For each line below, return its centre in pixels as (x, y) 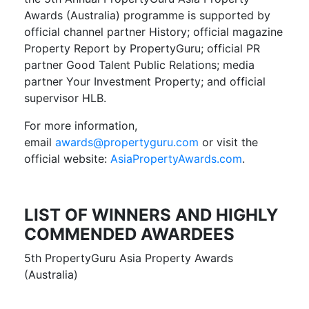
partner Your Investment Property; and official (145, 82)
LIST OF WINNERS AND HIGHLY (151, 215)
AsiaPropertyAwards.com (176, 159)
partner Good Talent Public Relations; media (139, 65)
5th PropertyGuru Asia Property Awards (129, 258)
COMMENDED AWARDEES (129, 235)
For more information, (81, 126)
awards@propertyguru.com (127, 142)
